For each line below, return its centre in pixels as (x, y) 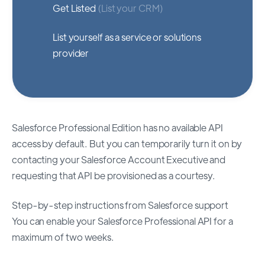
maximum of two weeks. (63, 237)
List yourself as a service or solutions (127, 37)
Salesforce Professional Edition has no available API (117, 128)
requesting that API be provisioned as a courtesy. (114, 176)
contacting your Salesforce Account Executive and (119, 160)
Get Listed (75, 8)
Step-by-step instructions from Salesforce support (120, 205)
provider (71, 53)
